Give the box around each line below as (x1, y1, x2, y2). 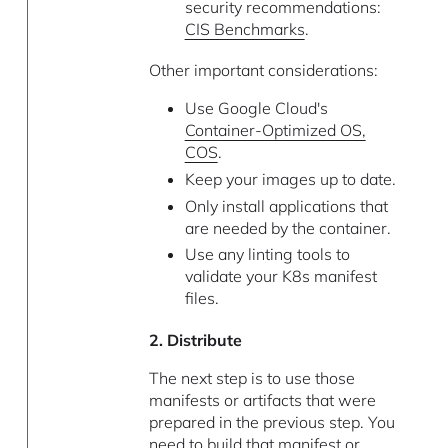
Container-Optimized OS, (184, 120, 366, 141)
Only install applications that (184, 195, 388, 216)
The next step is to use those (149, 367, 356, 388)
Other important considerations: (149, 60, 379, 81)
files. (184, 288, 219, 309)
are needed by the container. (184, 217, 391, 238)
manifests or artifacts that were (149, 389, 377, 410)
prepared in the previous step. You (149, 411, 396, 432)
